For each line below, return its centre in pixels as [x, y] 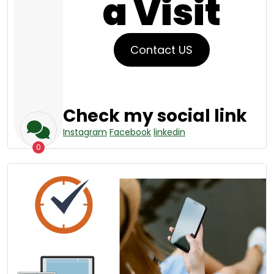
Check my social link [155, 116]
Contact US [161, 50]
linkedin [169, 132]
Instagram [85, 132]
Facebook [130, 132]
